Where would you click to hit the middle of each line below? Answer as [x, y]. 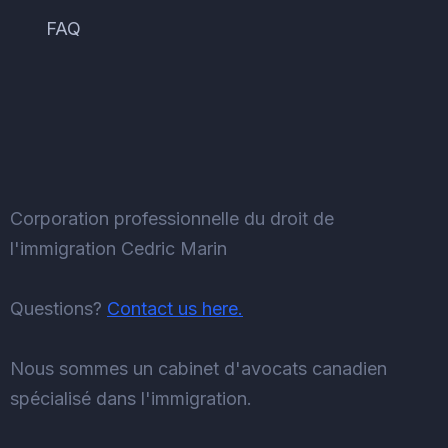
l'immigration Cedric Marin [118, 248]
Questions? [58, 308]
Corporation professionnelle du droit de [172, 218]
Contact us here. [175, 308]
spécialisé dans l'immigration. [131, 398]
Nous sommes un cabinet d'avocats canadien [198, 368]
